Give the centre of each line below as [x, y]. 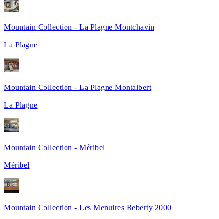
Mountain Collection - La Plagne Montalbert [78, 87]
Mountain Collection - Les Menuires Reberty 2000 [88, 207]
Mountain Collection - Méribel [55, 147]
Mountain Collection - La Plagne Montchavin [79, 27]
